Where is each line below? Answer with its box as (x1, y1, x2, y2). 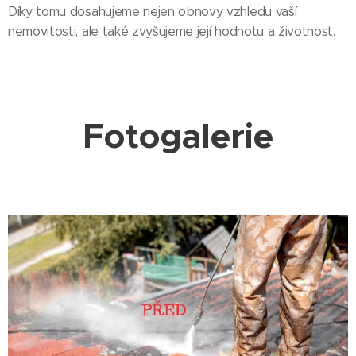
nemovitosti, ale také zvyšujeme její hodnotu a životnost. (8, 24, 335, 39)
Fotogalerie (82, 114, 274, 158)
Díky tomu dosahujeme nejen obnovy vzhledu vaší (8, 4, 297, 19)
